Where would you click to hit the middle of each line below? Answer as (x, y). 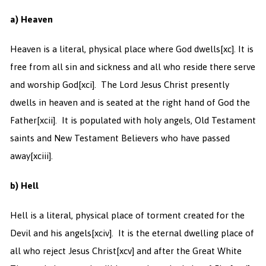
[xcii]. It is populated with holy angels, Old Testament (146, 121)
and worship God (44, 85)
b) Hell (24, 186)
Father (23, 121)
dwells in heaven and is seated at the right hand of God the (130, 103)
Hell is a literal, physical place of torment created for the (127, 216)
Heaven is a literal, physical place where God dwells (115, 49)
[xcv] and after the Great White (179, 251)
